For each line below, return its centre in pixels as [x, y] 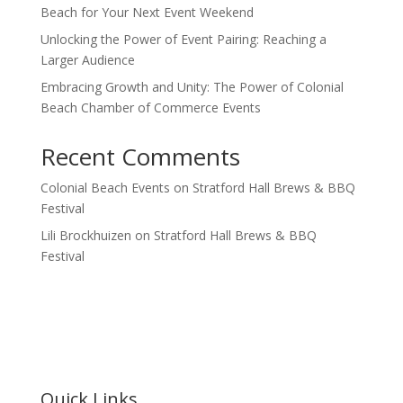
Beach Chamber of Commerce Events [150, 107]
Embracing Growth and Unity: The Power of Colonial [192, 86]
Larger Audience [87, 59]
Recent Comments [140, 156]
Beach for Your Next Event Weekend [147, 12]
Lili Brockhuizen [85, 235]
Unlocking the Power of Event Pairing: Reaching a [183, 39]
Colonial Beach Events [105, 187]
